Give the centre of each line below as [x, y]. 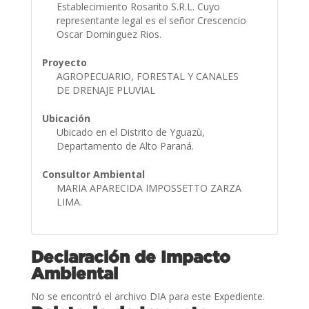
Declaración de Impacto [130, 256]
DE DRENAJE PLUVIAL [107, 90]
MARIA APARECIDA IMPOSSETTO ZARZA [149, 188]
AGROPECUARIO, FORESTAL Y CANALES [147, 76]
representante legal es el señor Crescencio [151, 20]
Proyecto [64, 62]
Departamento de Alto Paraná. [126, 146]
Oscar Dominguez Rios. [110, 34]
